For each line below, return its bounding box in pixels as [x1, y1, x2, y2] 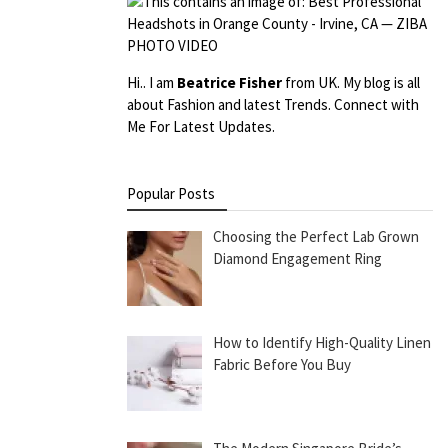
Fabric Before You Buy [213, 354, 352, 374]
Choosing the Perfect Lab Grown [213, 227, 420, 246]
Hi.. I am [127, 73, 177, 92]
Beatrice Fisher [177, 73, 282, 92]
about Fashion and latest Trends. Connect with [127, 95, 419, 114]
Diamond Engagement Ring [213, 249, 383, 268]
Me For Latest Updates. [127, 117, 275, 136]
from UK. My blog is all [282, 73, 420, 92]
